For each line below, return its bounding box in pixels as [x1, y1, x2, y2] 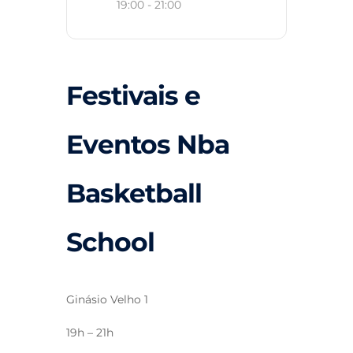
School [66, 226, 154, 258]
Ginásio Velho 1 [66, 292, 148, 307]
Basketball [66, 177, 202, 210]
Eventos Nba [66, 128, 229, 161]
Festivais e [66, 80, 200, 112]
